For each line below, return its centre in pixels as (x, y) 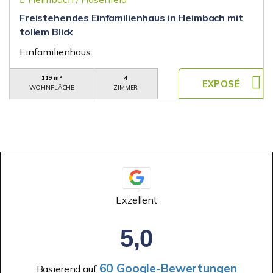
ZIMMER (126, 87)
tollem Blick (47, 32)
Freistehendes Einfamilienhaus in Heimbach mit (131, 18)
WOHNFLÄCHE (52, 87)
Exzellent (136, 200)
